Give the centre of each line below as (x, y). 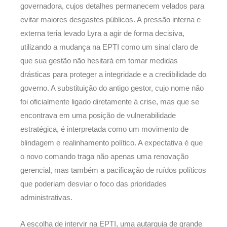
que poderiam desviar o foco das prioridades (93, 184)
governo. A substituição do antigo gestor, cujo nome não (112, 88)
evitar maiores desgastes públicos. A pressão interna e (110, 20)
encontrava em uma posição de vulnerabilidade (98, 115)
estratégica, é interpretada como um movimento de (104, 129)
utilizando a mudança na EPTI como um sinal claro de (109, 47)
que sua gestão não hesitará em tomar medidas (99, 61)
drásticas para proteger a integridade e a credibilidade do (113, 74)
